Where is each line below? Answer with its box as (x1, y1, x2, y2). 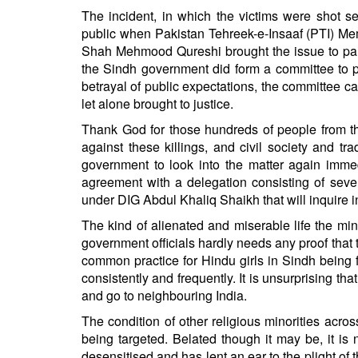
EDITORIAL (16, 213, 74, 229)
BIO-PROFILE (16, 165, 87, 181)
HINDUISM (16, 46, 71, 62)
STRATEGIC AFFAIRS (16, 22, 129, 38)
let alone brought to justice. (82, 93, 233, 113)
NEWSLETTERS (16, 117, 99, 133)
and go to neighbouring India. (82, 285, 247, 304)
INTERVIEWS (16, 189, 84, 205)
